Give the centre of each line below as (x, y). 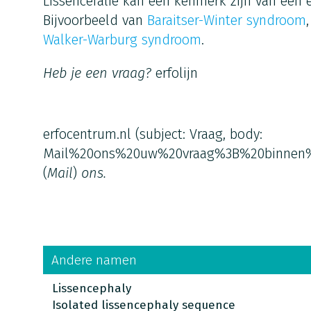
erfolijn (176, 73)
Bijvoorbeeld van (95, 20)
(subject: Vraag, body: (196, 134)
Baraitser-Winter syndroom (226, 20)
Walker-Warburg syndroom (122, 40)
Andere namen (94, 260)
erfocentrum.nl (87, 134)
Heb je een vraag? (99, 73)
